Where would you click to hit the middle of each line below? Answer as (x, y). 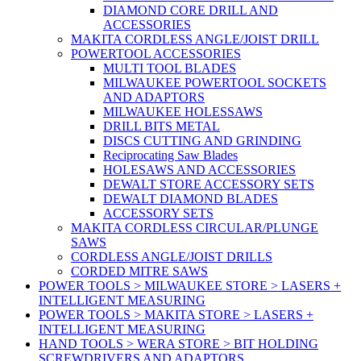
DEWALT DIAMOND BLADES (191, 199)
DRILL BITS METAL (162, 127)
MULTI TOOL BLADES (170, 68)
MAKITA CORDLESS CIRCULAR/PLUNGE (195, 228)
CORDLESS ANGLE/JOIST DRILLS (172, 257)
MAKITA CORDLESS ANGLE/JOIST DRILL (195, 39)
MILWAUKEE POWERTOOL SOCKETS (215, 83)
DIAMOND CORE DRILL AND (191, 10)
